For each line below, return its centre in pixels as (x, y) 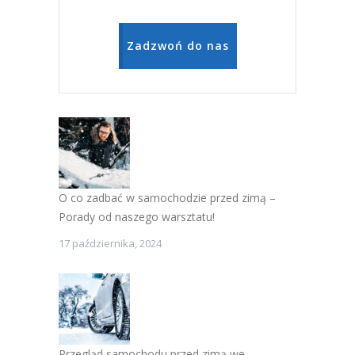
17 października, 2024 (110, 244)
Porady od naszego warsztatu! (137, 217)
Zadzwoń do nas (177, 46)
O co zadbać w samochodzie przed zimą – (167, 198)
